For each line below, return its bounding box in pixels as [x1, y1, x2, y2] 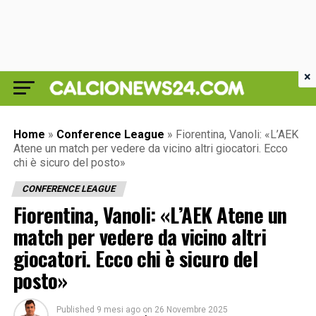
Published [56, 305, 95, 315]
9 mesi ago [96, 305, 140, 315]
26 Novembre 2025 [154, 305, 228, 315]
